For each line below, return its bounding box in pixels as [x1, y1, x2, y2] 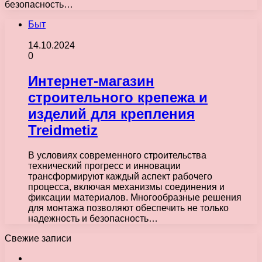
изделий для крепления [28, 105, 195, 122]
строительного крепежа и [28, 89, 208, 105]
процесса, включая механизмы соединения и [28, 181, 225, 192]
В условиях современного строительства [28, 150, 206, 160]
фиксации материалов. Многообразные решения [28, 192, 242, 202]
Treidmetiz [28, 122, 98, 138]
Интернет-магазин [28, 73, 154, 89]
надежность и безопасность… [28, 213, 158, 223]
